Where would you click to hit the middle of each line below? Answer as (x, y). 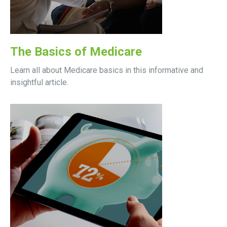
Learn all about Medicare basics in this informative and (107, 70)
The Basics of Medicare (76, 51)
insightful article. (39, 82)
